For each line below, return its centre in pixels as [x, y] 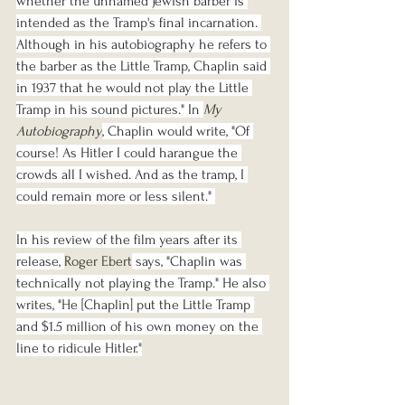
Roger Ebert [98, 262]
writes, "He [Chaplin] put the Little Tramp [135, 305]
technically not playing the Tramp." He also [143, 283]
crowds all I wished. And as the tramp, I [132, 175]
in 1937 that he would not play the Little [134, 88]
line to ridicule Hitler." [79, 348]
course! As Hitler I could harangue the [129, 153]
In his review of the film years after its [129, 240]
